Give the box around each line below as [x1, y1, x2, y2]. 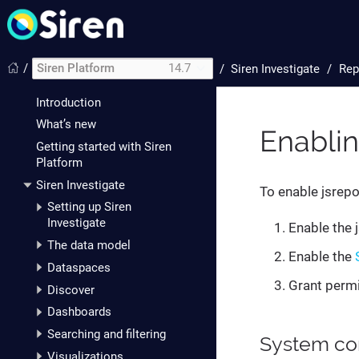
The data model [46, 238, 131, 253]
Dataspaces [46, 260, 111, 275]
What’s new [36, 117, 96, 132]
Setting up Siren [46, 200, 131, 215]
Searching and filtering [46, 327, 166, 342]
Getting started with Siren [36, 139, 171, 154]
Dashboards [46, 305, 111, 320]
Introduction [36, 95, 101, 110]
